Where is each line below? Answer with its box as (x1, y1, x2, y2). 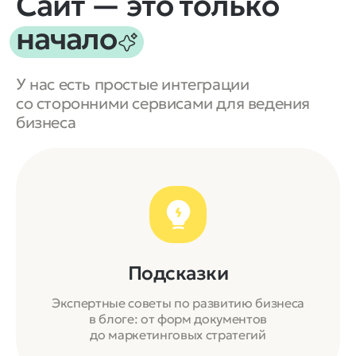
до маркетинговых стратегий (90, 326, 266, 342)
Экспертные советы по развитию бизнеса (51, 294, 305, 311)
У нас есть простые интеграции (16, 73, 250, 95)
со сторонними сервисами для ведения (16, 92, 311, 114)
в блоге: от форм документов (88, 310, 268, 327)
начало (16, 19, 118, 57)
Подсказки (127, 261, 229, 285)
